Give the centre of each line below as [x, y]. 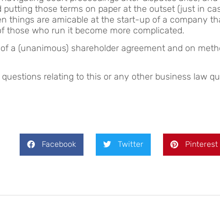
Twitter [131, 144]
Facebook [59, 144]
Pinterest [202, 144]
